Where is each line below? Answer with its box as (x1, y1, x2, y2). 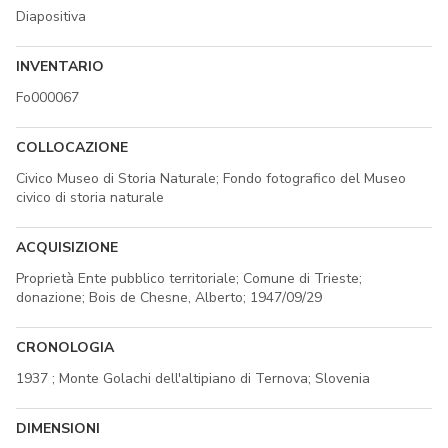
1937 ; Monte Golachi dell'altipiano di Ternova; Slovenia (16, 368, 370, 388)
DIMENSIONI (16, 418, 100, 438)
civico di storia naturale (16, 187, 164, 207)
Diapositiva (16, 6, 86, 26)
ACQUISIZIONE (16, 237, 118, 257)
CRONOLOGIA (16, 337, 114, 357)
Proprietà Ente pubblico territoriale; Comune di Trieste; (16, 268, 362, 288)
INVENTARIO (16, 56, 104, 76)
